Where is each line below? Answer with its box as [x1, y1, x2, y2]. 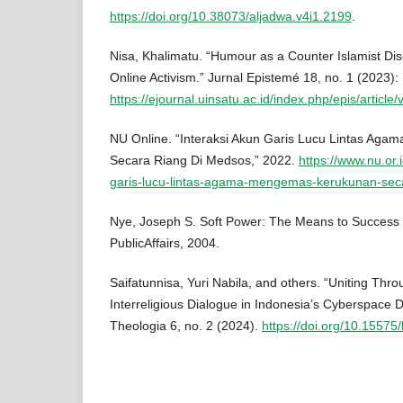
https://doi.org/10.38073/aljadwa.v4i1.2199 [110, 9, 352, 24]
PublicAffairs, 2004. [110, 236, 219, 251]
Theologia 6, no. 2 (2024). [110, 318, 262, 334]
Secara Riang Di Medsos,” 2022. [110, 153, 299, 168]
